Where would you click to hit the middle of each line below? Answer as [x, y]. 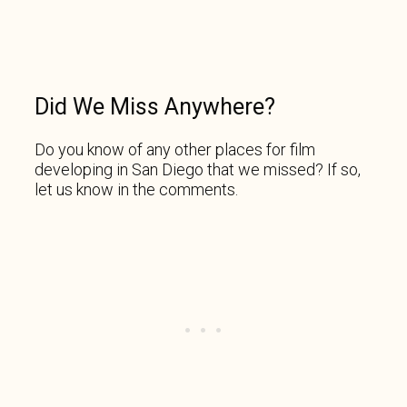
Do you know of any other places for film [175, 149]
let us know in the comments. [136, 189]
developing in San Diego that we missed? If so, [198, 169]
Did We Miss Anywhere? [155, 107]
